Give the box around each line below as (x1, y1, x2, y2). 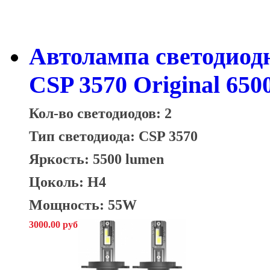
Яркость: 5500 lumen (29, 150, 164, 167)
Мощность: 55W (29, 196, 137, 213)
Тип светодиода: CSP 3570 (29, 127, 201, 144)
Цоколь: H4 (29, 173, 106, 190)
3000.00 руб (29, 219, 78, 230)
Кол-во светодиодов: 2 (29, 104, 172, 121)
